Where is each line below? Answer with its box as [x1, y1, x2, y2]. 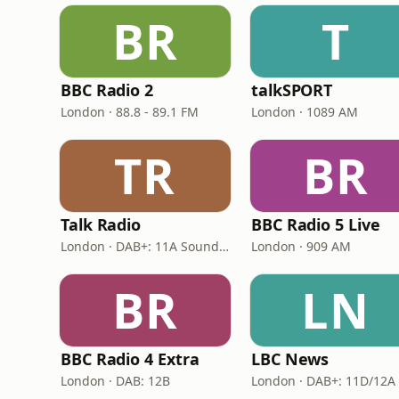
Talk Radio [61, 214, 142, 235]
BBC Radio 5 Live [251, 214, 380, 235]
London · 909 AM [251, 238, 351, 255]
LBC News [251, 348, 330, 370]
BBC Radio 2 [61, 79, 154, 101]
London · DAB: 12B [61, 372, 170, 389]
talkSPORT [251, 79, 333, 101]
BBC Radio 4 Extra [61, 348, 199, 370]
